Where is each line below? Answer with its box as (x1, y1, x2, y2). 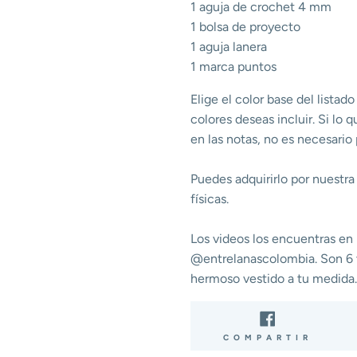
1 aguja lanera (190, 38, 267, 54)
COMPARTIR (222, 331, 312, 343)
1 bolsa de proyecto (190, 18, 300, 34)
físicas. (190, 190, 229, 206)
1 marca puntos (190, 58, 277, 74)
